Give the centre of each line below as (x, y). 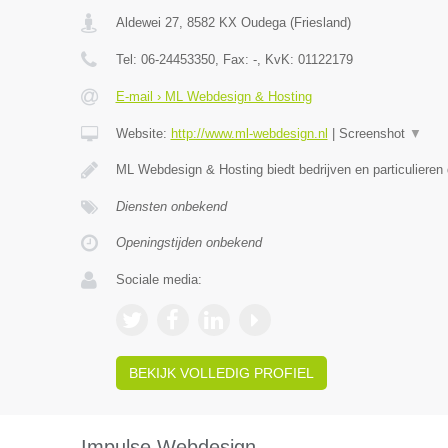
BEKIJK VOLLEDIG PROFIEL (221, 373)
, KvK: (277, 59)
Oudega (263, 22)
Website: (143, 133)
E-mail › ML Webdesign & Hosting (213, 96)
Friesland (320, 22)
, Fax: (233, 59)
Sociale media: (158, 279)
